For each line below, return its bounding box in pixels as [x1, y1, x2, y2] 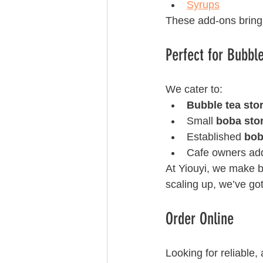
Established [187, 131, 244, 143]
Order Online [166, 209, 238, 228]
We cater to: [166, 83, 222, 95]
